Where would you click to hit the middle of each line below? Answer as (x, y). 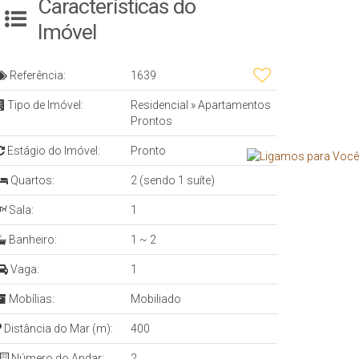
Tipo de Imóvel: (44, 105)
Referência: (36, 76)
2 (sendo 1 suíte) (173, 181)
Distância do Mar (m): (57, 329)
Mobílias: (30, 299)
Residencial (161, 105)
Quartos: (31, 181)
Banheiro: (32, 240)
